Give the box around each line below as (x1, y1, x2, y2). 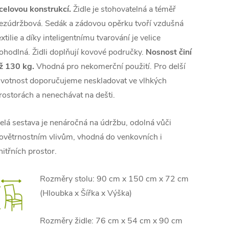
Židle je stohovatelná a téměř (71, 4, 176, 15)
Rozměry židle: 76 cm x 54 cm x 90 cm (40, 215, 182, 226)
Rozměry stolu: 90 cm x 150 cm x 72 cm (40, 173, 189, 185)
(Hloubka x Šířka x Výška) (40, 188, 132, 199)
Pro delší (154, 61, 186, 72)
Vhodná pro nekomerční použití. (36, 61, 152, 72)
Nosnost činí (146, 47, 192, 58)
